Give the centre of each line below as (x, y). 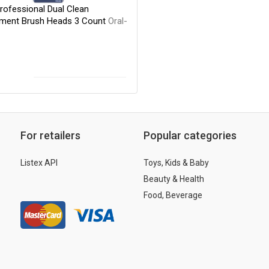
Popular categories (190, 135)
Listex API (39, 162)
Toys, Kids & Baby (176, 162)
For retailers (50, 135)
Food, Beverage (173, 195)
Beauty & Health (174, 179)
